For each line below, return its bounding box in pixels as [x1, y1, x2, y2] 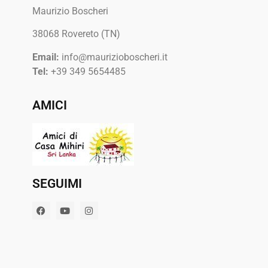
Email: [32, 51, 59, 63]
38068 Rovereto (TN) [32, 28, 120, 40]
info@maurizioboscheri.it [59, 51, 167, 63]
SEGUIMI [32, 176, 82, 191]
